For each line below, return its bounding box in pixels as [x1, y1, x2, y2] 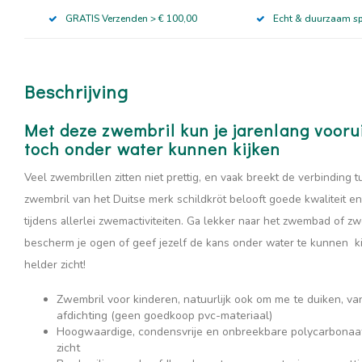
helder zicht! [24, 257, 86, 272]
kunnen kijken [167, 137, 281, 160]
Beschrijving [24, 80, 129, 103]
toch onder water [24, 137, 168, 160]
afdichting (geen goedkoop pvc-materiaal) [57, 308, 272, 323]
